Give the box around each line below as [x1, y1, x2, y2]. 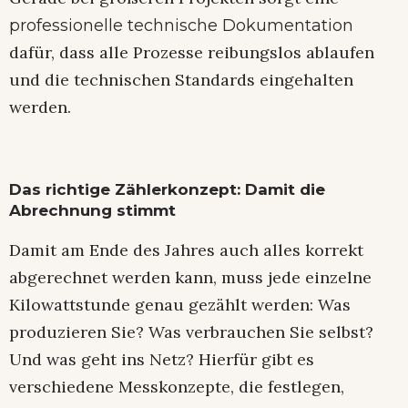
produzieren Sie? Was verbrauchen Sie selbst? [9, 321, 373, 343]
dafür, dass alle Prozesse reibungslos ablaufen [9, 41, 374, 63]
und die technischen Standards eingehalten [9, 68, 353, 90]
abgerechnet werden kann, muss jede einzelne [9, 267, 372, 289]
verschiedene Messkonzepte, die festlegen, [9, 376, 344, 398]
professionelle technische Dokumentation [9, 15, 353, 36]
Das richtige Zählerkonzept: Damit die [9, 179, 325, 199]
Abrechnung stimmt [9, 200, 176, 219]
